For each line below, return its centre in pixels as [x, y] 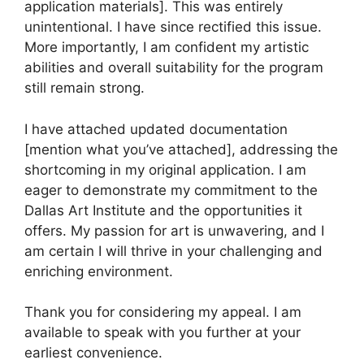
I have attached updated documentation [156, 129]
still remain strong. [84, 88]
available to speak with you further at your [162, 332]
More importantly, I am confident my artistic [167, 47]
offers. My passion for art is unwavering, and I [174, 230]
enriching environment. [99, 271]
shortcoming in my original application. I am [165, 169]
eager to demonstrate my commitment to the [171, 190]
